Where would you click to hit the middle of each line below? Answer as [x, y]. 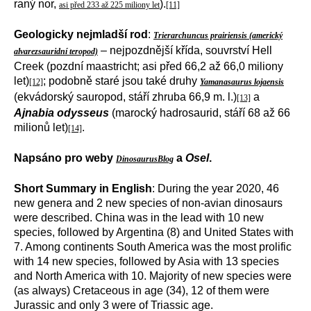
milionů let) [41, 127]
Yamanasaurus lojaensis [242, 82]
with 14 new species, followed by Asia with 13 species [146, 261]
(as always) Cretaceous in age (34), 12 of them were [142, 291]
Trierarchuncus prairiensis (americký [218, 35]
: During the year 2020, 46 [216, 188]
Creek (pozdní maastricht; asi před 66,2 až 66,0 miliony [149, 66]
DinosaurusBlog [145, 159]
